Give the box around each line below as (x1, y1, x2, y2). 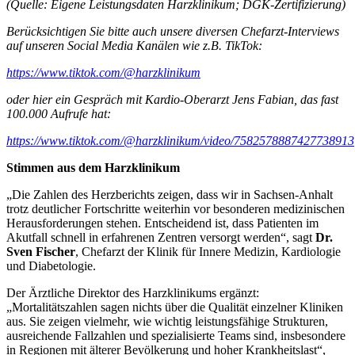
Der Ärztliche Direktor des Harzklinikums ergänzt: (6, 286, 259, 300)
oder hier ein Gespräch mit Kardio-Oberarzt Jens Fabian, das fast (6, 93, 338, 107)
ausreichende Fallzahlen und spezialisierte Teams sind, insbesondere (6, 329, 345, 343)
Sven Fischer (6, 245, 75, 259)
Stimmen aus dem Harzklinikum (6, 161, 180, 175)
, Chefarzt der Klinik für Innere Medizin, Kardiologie (75, 245, 341, 259)
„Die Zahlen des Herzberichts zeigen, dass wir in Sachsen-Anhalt (6, 188, 333, 202)
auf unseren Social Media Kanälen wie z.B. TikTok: (6, 39, 262, 53)
